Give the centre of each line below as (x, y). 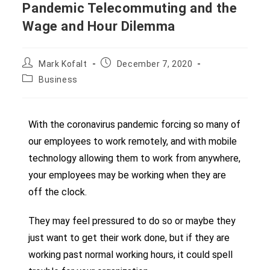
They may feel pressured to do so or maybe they (132, 221)
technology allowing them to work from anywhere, (135, 158)
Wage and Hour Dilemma (99, 26)
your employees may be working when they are (127, 175)
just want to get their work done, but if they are (129, 237)
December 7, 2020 (155, 64)
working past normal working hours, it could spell (131, 254)
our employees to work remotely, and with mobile (133, 141)
